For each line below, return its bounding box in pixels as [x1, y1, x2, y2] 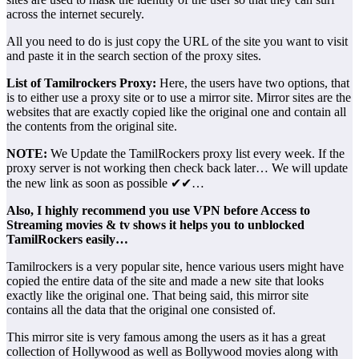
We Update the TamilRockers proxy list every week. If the [47, 146, 345, 160]
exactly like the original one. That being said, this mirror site [6, 288, 309, 302]
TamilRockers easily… [6, 232, 128, 246]
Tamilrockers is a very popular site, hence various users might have [6, 259, 344, 273]
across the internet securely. [6, 6, 144, 21]
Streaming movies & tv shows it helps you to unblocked [6, 217, 305, 232]
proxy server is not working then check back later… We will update [6, 160, 348, 175]
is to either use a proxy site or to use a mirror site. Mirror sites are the [6, 90, 351, 104]
